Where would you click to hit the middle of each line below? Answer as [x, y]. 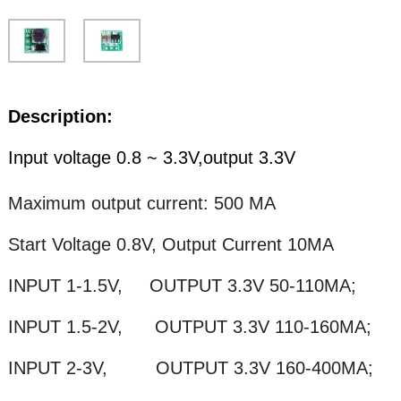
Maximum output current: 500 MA [141, 203]
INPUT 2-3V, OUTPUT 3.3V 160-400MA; [190, 367]
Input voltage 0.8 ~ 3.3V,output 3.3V [151, 157]
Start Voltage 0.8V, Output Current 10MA [171, 244]
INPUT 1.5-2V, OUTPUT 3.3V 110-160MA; [189, 326]
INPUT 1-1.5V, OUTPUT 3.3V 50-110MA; [182, 285]
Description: [60, 116]
